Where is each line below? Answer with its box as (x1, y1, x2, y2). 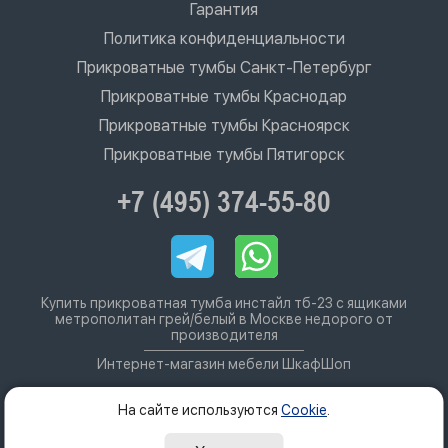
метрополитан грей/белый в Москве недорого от (55, 311, 393, 327)
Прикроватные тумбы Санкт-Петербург (76, 58, 372, 77)
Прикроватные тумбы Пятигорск (103, 145, 345, 164)
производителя (170, 327, 278, 343)
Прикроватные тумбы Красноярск (98, 116, 350, 135)
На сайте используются (118, 402, 281, 418)
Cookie (281, 402, 327, 418)
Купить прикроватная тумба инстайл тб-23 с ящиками (41, 295, 407, 311)
